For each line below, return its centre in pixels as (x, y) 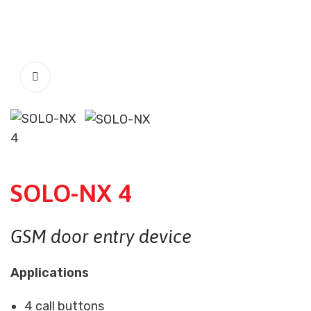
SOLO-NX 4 (71, 193)
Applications (50, 273)
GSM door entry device (101, 237)
